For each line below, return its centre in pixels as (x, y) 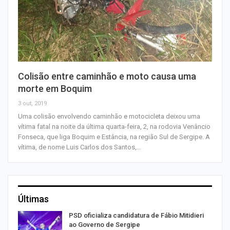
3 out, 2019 (32, 104)
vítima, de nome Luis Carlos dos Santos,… (80, 147)
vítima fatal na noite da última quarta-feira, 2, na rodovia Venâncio (114, 127)
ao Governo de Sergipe (104, 225)
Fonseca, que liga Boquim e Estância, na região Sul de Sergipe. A (114, 137)
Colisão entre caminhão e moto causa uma (107, 76)
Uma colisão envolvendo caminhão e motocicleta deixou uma (109, 117)
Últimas (33, 199)
